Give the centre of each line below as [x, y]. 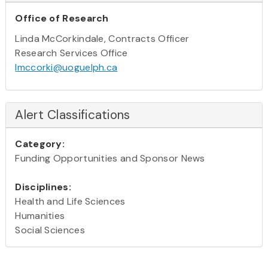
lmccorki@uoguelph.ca [66, 67]
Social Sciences [50, 230]
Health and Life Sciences [70, 201]
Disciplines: [43, 187]
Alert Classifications [73, 115]
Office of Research [62, 18]
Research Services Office [71, 53]
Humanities [40, 215]
